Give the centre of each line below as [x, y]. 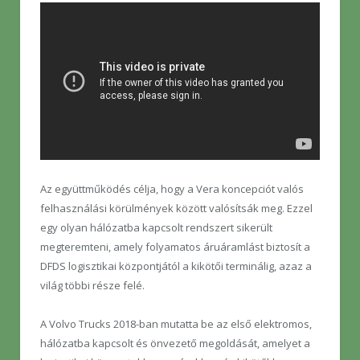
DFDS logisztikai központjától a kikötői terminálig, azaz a [176, 266]
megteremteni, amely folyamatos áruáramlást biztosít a [175, 246]
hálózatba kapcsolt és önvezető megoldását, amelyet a [175, 343]
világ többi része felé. [92, 285]
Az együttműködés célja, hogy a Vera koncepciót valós [172, 188]
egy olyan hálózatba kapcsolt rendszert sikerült [156, 227]
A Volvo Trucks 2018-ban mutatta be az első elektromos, [176, 323]
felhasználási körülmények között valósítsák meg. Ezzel [176, 208]
